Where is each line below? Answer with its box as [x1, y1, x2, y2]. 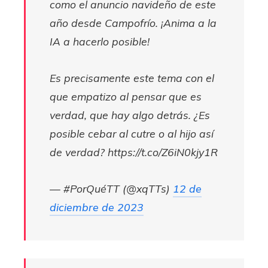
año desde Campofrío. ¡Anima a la [50, 16, 217, 29]
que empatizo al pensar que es [50, 90, 202, 103]
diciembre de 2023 [50, 200, 144, 214]
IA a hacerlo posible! [50, 35, 150, 48]
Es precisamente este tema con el [50, 71, 214, 84]
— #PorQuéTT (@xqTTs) [50, 182, 173, 195]
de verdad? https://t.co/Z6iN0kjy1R [50, 145, 218, 159]
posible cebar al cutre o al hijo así [50, 127, 214, 140]
